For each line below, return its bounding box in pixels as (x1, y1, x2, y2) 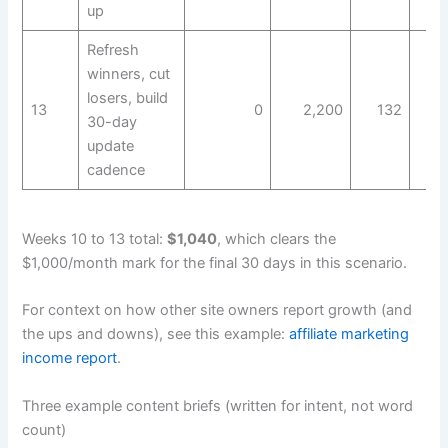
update (86, 137, 134, 156)
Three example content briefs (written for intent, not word (22, 396, 414, 415)
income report (22, 349, 118, 368)
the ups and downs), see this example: (22, 325, 290, 344)
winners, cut (86, 65, 170, 84)
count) (22, 420, 67, 439)
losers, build (86, 89, 168, 108)
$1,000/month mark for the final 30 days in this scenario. (22, 253, 408, 272)
